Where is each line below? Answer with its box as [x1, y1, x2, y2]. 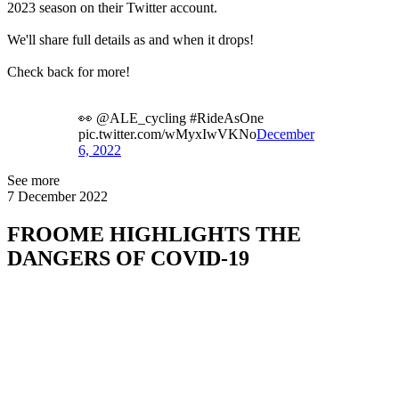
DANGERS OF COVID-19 [7, 246, 249, 270]
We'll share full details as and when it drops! [7, 31, 254, 47]
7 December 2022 [7, 188, 108, 204]
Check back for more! [7, 63, 130, 79]
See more [7, 172, 60, 188]
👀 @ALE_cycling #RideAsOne [78, 110, 264, 126]
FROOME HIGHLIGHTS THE [7, 222, 301, 246]
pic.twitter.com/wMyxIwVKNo [78, 126, 256, 142]
